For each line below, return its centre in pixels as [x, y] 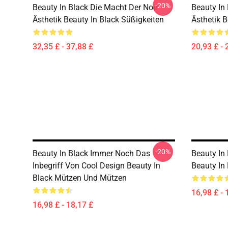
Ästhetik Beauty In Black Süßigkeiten [98, 20]
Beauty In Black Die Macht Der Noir [95, 7]
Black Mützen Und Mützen [80, 178]
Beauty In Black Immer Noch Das [91, 153]
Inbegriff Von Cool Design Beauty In [96, 166]
